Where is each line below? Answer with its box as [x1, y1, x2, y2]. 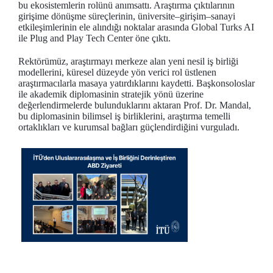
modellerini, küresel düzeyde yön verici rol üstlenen [18, 67, 216, 77]
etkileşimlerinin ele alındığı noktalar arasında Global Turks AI [18, 22, 254, 32]
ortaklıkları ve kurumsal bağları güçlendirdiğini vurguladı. [18, 122, 239, 132]
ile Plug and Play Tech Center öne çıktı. [18, 33, 171, 43]
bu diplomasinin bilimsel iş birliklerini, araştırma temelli [18, 111, 230, 121]
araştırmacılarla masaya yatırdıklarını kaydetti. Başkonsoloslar [18, 78, 255, 88]
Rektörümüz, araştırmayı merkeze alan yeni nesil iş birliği [18, 56, 238, 66]
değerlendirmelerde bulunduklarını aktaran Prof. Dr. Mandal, [18, 100, 251, 110]
